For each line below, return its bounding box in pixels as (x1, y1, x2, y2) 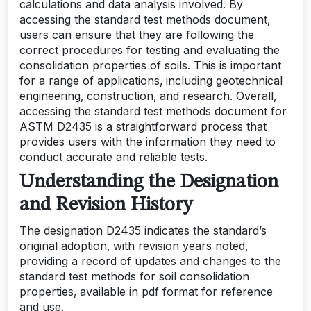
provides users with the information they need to (19, 135, 276, 149)
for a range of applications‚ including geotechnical (19, 74, 283, 87)
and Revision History (19, 196, 192, 215)
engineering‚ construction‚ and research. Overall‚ (19, 89, 276, 103)
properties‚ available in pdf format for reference (19, 285, 273, 299)
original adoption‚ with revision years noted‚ (19, 239, 248, 253)
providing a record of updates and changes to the (19, 254, 281, 268)
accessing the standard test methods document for (19, 104, 287, 118)
